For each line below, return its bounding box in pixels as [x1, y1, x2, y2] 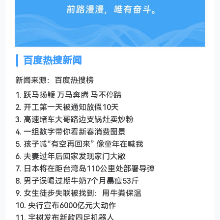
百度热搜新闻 [23, 54, 82, 67]
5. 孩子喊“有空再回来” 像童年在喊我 [15, 138, 143, 150]
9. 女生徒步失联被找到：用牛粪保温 [15, 188, 141, 199]
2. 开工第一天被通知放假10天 [15, 102, 119, 113]
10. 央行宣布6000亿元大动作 [15, 200, 116, 211]
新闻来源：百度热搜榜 [15, 75, 94, 86]
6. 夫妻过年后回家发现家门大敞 [15, 151, 126, 162]
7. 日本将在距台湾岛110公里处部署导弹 [15, 163, 155, 174]
